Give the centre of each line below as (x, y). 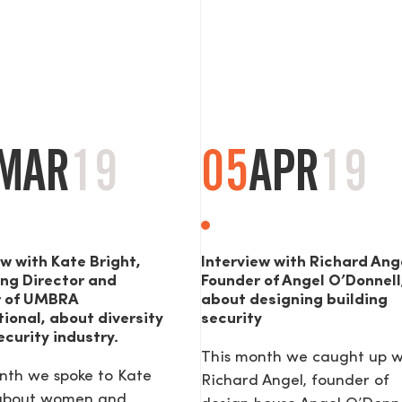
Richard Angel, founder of (295, 381)
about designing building (294, 301)
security (232, 319)
